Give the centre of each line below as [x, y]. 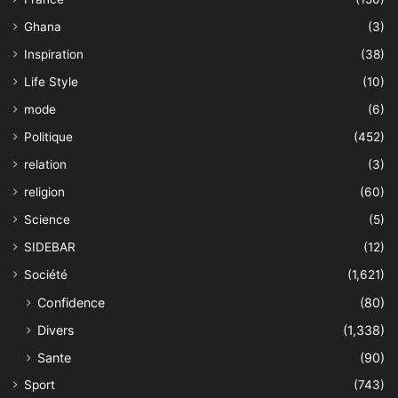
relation [45, 165]
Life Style [51, 82]
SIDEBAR [50, 247]
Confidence [71, 303]
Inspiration [54, 55]
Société [46, 275]
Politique [48, 137]
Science [47, 220]
